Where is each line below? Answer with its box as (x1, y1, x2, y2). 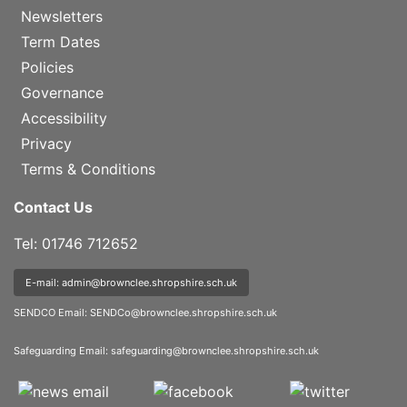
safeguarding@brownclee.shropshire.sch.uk (111, 343, 319, 357)
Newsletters (21, 6, 103, 25)
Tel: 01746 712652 (14, 233, 138, 253)
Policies (21, 57, 74, 76)
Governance (21, 83, 104, 102)
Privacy (21, 134, 72, 153)
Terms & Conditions (21, 159, 155, 178)
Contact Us (14, 197, 93, 216)
